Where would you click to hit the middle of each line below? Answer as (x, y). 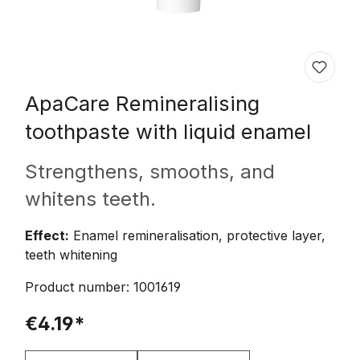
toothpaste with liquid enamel (168, 131)
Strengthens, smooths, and (150, 171)
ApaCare (67, 103)
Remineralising (185, 103)
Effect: (47, 235)
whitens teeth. (90, 198)
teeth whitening (71, 254)
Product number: (79, 286)
